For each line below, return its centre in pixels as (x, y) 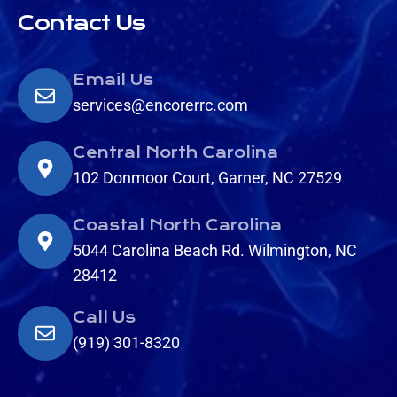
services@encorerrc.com (160, 105)
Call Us (104, 317)
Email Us (113, 80)
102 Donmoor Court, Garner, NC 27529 (207, 177)
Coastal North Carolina (177, 225)
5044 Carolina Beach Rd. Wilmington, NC (215, 250)
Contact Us (82, 23)
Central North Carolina (175, 152)
